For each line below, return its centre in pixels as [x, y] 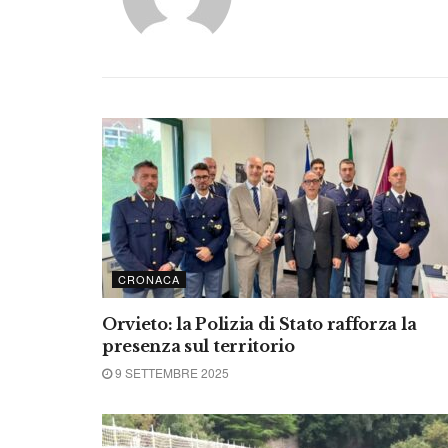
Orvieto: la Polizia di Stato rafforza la [259, 324]
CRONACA [149, 279]
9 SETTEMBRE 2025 [170, 372]
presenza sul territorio [198, 346]
